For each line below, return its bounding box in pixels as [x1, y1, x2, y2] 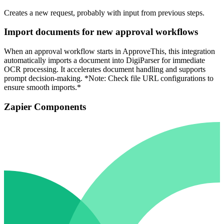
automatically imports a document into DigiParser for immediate [4, 56, 205, 65]
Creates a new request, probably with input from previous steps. [4, 8, 204, 17]
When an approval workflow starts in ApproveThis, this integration [4, 47, 215, 56]
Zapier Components [4, 101, 86, 112]
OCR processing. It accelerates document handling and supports [4, 65, 205, 74]
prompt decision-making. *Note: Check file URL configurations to [4, 74, 213, 83]
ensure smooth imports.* [4, 83, 81, 92]
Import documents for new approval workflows [4, 26, 198, 37]
